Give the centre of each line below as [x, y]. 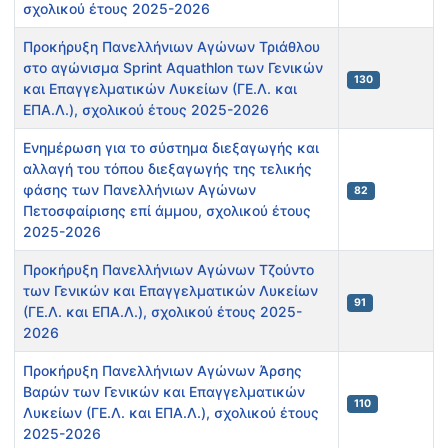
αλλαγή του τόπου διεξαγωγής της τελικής [167, 169]
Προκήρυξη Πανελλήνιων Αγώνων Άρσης [162, 371]
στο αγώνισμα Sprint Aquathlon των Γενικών [173, 68]
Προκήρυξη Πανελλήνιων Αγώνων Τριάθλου [171, 47]
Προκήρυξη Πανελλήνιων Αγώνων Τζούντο [168, 270]
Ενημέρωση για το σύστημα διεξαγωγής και [171, 148]
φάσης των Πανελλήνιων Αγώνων [139, 190]
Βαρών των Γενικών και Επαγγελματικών [164, 392]
